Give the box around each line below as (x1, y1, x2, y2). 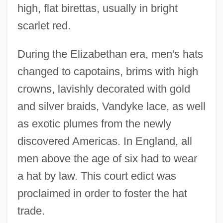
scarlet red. (17, 19, 71, 32)
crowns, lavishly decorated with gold (17, 82, 190, 95)
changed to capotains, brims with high (17, 65, 198, 78)
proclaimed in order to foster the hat (17, 187, 187, 200)
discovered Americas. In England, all (17, 134, 192, 147)
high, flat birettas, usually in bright (17, 1, 178, 14)
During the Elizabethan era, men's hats (17, 47, 203, 60)
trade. (17, 204, 45, 217)
